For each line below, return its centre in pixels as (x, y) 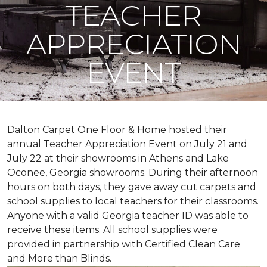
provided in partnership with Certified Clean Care (124, 244)
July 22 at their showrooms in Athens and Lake (118, 158)
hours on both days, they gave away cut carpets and (132, 187)
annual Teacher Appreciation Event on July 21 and (127, 144)
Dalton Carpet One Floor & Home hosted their (117, 130)
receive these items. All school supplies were (112, 230)
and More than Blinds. (59, 258)
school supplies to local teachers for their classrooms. (133, 201)
